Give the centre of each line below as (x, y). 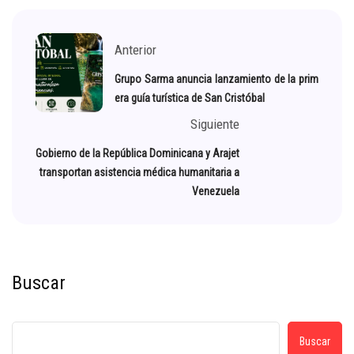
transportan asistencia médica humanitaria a (139, 173)
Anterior (136, 50)
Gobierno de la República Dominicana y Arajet (137, 154)
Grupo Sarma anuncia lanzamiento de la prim (217, 79)
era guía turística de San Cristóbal (190, 98)
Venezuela (216, 192)
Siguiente (215, 124)
